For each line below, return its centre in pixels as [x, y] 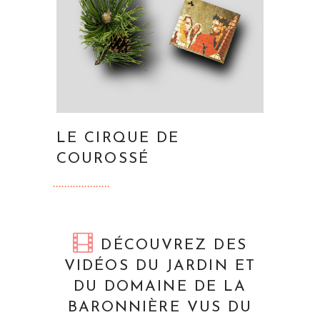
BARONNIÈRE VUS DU [160, 307]
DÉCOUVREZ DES [171, 245]
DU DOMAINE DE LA [160, 286]
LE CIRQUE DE [118, 138]
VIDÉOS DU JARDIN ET [160, 266]
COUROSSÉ [103, 159]
